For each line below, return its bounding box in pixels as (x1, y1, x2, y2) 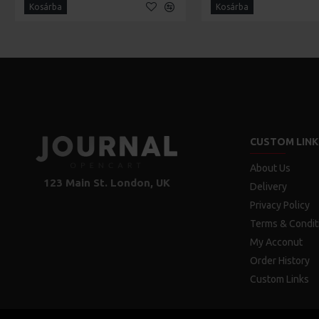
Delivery (249, 181, 287, 192)
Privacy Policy (249, 199, 310, 211)
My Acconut (249, 236, 303, 248)
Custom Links (249, 273, 309, 285)
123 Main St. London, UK (43, 177, 171, 189)
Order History (249, 255, 310, 266)
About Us (249, 162, 291, 174)
